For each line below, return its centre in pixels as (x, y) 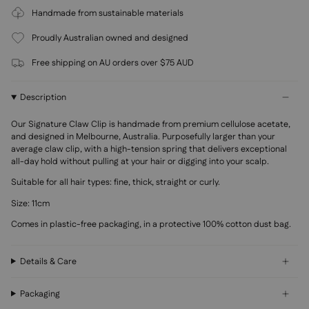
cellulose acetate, (256, 124)
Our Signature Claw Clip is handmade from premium (116, 124)
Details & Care (49, 261)
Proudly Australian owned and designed (110, 38)
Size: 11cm (30, 203)
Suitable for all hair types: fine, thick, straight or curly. (116, 182)
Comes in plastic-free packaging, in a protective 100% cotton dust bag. (151, 225)
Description (43, 98)
